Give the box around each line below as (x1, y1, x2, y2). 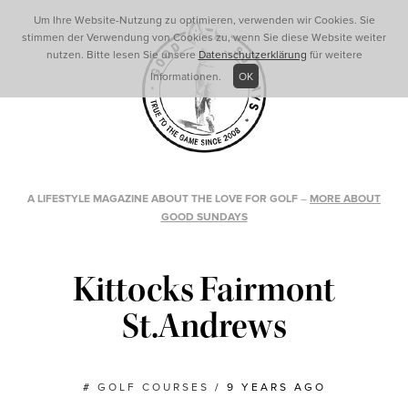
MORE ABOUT (310, 192, 381, 205)
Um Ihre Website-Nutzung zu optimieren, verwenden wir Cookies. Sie (33, 14, 375, 26)
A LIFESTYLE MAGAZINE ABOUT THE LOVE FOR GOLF (27, 192, 298, 205)
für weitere (306, 48, 362, 61)
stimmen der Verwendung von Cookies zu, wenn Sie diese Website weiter (22, 31, 386, 44)
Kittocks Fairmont (73, 268, 335, 311)
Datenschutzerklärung (198, 48, 307, 61)
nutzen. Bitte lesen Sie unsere (46, 48, 199, 61)
